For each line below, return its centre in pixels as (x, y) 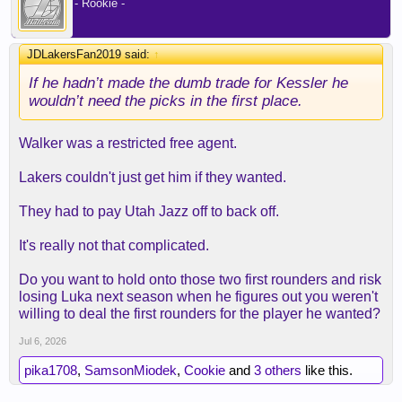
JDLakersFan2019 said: (90, 55)
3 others (278, 371)
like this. (327, 371)
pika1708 (51, 371)
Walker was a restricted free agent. (128, 144)
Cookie (205, 371)
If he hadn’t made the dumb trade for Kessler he (188, 83)
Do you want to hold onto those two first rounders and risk (200, 280)
